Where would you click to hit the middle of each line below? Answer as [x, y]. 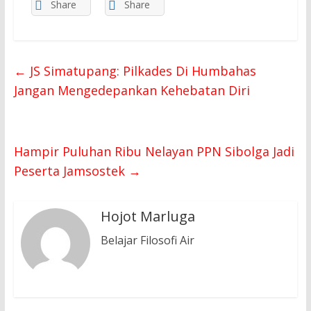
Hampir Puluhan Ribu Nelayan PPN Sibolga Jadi [154, 152]
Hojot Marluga [148, 217]
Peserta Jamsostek [71, 171]
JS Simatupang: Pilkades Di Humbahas [141, 71]
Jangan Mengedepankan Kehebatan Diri [132, 91]
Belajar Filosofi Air [147, 241]
